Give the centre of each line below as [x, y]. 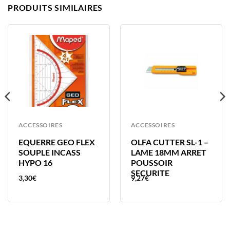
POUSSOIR [151, 163]
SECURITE [150, 173]
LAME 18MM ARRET [168, 152]
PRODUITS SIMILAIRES [55, 7]
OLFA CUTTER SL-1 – [169, 142]
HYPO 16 [35, 163]
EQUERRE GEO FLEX [56, 142]
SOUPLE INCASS [49, 152]
